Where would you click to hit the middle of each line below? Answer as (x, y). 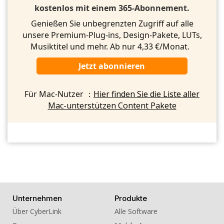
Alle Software (136, 211)
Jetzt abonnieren (112, 66)
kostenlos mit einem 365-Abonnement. (112, 8)
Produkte (130, 198)
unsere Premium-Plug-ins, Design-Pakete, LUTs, (112, 35)
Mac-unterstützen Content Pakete (112, 106)
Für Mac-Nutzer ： (59, 94)
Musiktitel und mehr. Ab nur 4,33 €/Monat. (112, 47)
